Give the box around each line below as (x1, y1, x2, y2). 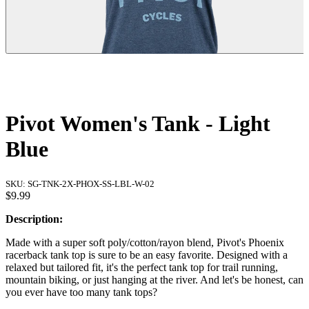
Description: (6, 212, 63, 225)
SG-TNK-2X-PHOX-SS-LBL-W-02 (28, 178, 154, 189)
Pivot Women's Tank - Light (6, 111, 270, 137)
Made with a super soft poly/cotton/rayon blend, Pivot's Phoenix (6, 236, 284, 248)
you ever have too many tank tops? (6, 286, 157, 298)
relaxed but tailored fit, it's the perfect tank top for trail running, (6, 261, 278, 273)
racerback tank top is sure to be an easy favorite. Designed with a (6, 248, 288, 261)
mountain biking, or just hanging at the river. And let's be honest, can (6, 273, 303, 286)
